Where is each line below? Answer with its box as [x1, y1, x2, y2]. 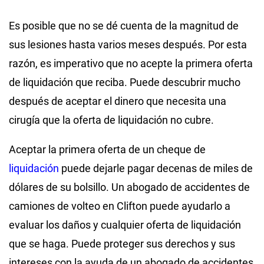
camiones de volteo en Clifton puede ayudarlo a [9, 199, 230, 212]
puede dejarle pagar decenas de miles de [59, 161, 253, 174]
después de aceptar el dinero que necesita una [9, 94, 226, 107]
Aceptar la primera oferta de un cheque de [9, 143, 206, 156]
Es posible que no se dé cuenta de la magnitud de [9, 19, 239, 32]
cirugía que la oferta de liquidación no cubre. [9, 113, 214, 126]
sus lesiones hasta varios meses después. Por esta [9, 38, 247, 51]
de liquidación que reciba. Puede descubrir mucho [9, 75, 240, 88]
